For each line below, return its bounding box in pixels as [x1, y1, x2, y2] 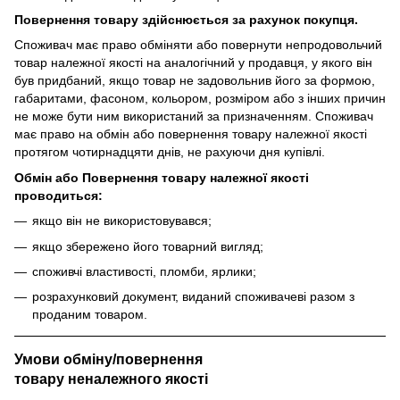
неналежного [68, 371, 162, 387]
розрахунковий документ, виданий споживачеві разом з [32, 289, 354, 304]
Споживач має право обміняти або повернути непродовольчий [14, 37, 382, 53]
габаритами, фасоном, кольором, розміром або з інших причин [14, 91, 386, 106]
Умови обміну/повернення [14, 352, 203, 368]
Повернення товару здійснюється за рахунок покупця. [14, 12, 358, 27]
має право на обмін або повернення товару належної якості [14, 127, 367, 142]
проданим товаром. [32, 307, 147, 322]
